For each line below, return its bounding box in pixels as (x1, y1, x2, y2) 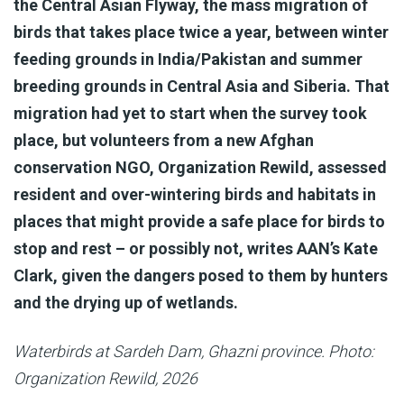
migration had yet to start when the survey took (14, 104, 367, 123)
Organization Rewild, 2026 (14, 369, 197, 388)
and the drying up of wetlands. (14, 293, 242, 312)
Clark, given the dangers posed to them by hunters (14, 266, 388, 285)
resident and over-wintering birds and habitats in (14, 185, 376, 204)
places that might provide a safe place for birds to (14, 212, 385, 231)
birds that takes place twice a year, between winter (14, 23, 389, 41)
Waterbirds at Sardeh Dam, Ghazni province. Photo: (14, 342, 374, 361)
